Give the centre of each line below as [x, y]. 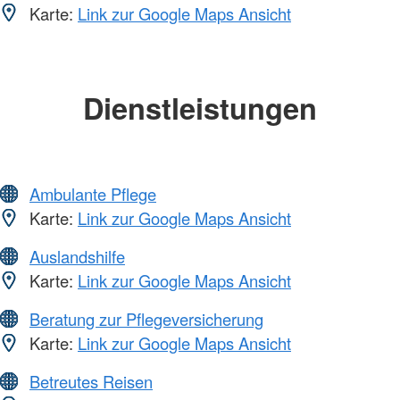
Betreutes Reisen [91, 382]
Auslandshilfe [77, 257]
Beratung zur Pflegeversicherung [146, 319]
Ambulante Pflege [93, 194]
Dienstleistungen [200, 107]
